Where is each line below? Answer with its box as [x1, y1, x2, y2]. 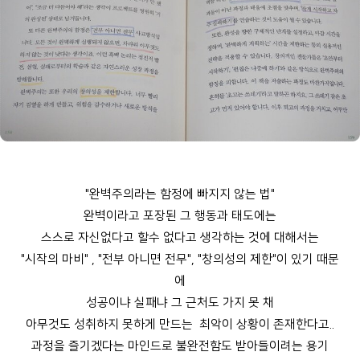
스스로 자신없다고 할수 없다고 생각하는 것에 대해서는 [41, 231, 319, 245]
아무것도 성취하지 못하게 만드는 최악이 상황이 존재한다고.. [26, 317, 334, 332]
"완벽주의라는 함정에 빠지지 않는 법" [85, 187, 275, 202]
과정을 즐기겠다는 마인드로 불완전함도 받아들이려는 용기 [31, 339, 329, 354]
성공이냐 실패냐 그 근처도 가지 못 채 [86, 296, 274, 310]
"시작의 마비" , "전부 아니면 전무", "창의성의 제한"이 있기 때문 [21, 252, 339, 267]
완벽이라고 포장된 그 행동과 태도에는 [84, 209, 276, 223]
